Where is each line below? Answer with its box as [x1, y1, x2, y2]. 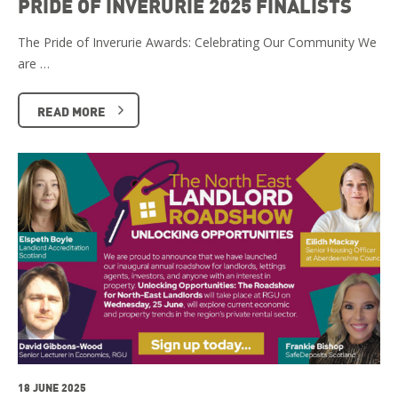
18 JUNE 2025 [18, 380, 86, 395]
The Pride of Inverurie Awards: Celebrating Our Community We [18, 33, 377, 51]
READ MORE [37, 102, 106, 119]
